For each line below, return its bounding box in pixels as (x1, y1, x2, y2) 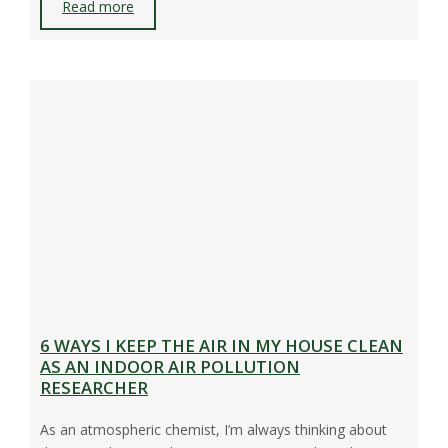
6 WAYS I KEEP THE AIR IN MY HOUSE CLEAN (40, 334, 403, 358)
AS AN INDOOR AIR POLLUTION (40, 355, 300, 379)
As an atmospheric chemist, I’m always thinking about (40, 420, 387, 440)
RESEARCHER (40, 376, 148, 400)
